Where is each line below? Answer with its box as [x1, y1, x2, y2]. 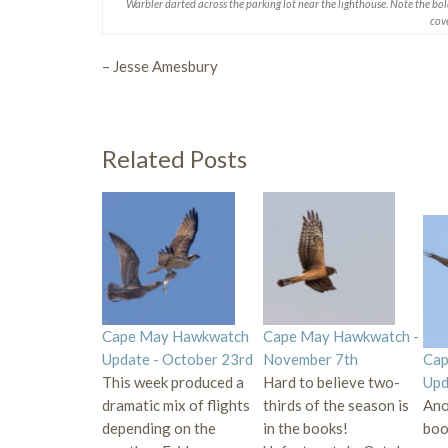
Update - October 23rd [102, 349, 253, 368]
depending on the [102, 418, 216, 437]
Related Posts [102, 144, 247, 174]
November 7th [262, 349, 358, 368]
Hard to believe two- [262, 372, 400, 391]
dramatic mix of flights [102, 395, 250, 414]
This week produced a [102, 372, 244, 391]
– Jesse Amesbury [102, 57, 218, 76]
